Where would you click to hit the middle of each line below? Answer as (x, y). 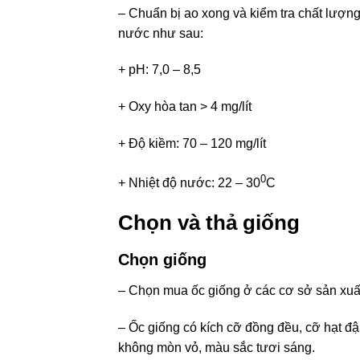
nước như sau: (161, 33)
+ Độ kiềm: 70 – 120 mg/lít (194, 144)
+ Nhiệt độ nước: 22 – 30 (189, 183)
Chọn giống (162, 259)
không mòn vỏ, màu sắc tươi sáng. (218, 347)
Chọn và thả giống (209, 222)
